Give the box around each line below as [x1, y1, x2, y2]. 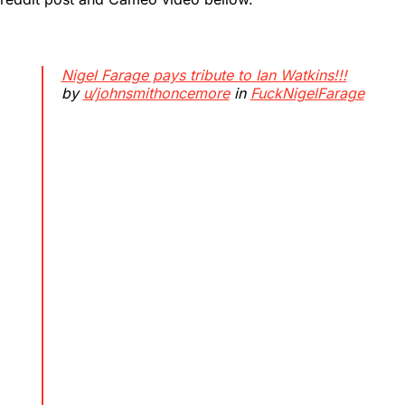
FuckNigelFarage [250, 83, 364, 102]
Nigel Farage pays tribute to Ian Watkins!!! [61, 65, 347, 84]
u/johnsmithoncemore [82, 83, 230, 102]
